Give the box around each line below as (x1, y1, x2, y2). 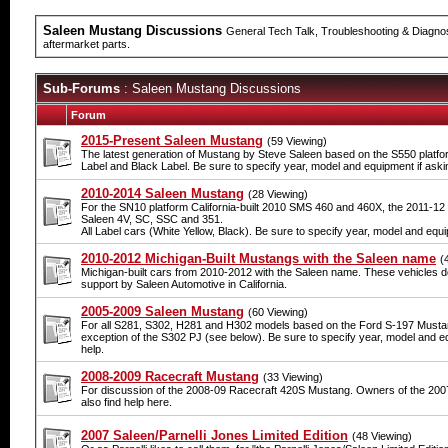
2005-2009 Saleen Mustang (81, 304, 244, 319)
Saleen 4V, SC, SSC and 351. (81, 213, 223, 225)
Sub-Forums (43, 81, 120, 96)
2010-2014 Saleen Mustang (81, 186, 244, 201)
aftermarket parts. (43, 38, 130, 50)
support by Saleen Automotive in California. (81, 278, 287, 290)
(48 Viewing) (352, 430, 412, 442)
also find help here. (81, 396, 172, 408)
